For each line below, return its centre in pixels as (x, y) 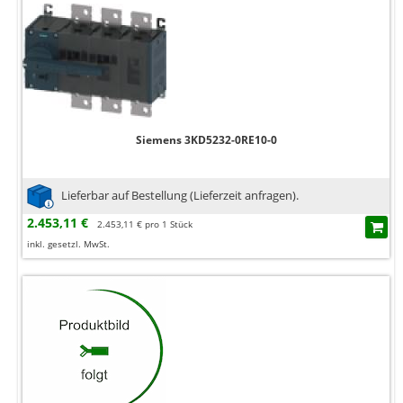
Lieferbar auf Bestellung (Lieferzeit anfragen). (180, 195)
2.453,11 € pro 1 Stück (145, 224)
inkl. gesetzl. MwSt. (68, 244)
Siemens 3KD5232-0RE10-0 (206, 140)
